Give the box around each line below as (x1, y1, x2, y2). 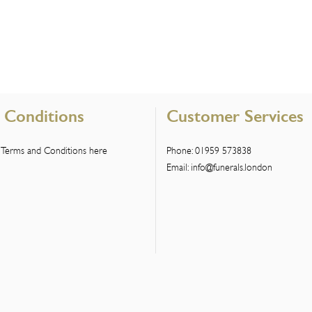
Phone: (166, 143, 195, 157)
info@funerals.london (191, 159, 272, 174)
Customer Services (166, 106, 304, 126)
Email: (166, 159, 191, 174)
